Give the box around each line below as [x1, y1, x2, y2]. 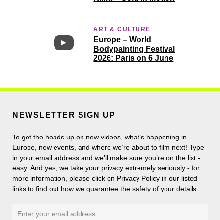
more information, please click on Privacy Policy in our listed [12, 174, 197, 182]
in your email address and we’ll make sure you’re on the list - [12, 153, 200, 162]
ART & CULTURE [93, 26, 151, 33]
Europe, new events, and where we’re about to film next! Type [12, 143, 204, 151]
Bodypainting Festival [93, 45, 175, 54]
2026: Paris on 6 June [93, 54, 174, 63]
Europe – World [93, 35, 152, 44]
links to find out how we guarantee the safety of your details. [12, 184, 198, 192]
